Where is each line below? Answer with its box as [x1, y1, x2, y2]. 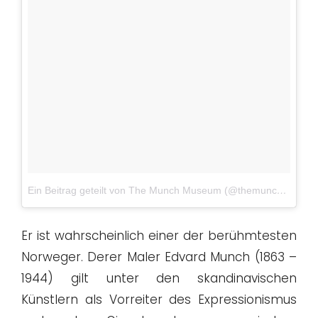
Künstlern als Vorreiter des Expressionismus [21, 291, 297, 309]
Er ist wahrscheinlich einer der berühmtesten [21, 227, 297, 245]
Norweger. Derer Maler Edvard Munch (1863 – [21, 248, 297, 266]
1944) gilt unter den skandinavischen [21, 270, 297, 287]
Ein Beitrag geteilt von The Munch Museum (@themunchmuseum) [277, 184, 287, 196]
